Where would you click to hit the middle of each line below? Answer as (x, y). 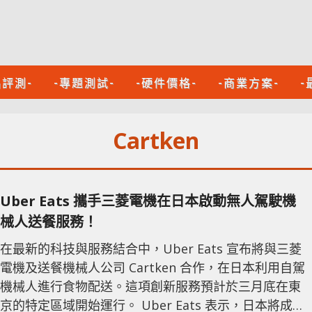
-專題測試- (84, 82)
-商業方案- (249, 82)
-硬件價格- (166, 82)
